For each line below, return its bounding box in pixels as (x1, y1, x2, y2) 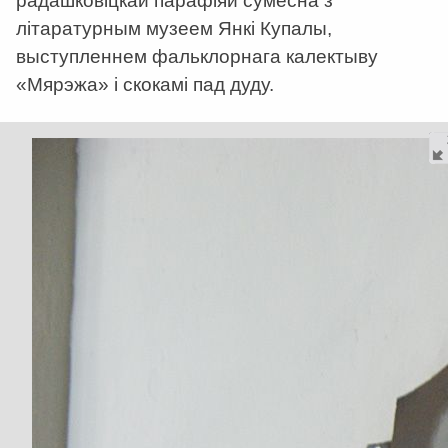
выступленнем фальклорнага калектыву (16, 45, 378, 67)
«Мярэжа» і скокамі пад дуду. (16, 73, 274, 95)
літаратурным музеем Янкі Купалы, (16, 17, 332, 39)
